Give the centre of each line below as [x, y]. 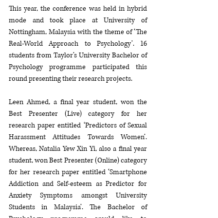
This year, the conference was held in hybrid [78, 9]
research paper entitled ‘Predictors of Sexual [78, 126]
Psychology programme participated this [78, 67]
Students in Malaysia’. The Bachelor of [78, 207]
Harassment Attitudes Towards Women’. [78, 137]
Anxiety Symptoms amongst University [78, 196]
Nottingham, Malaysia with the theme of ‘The [78, 32]
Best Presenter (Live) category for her [78, 114]
